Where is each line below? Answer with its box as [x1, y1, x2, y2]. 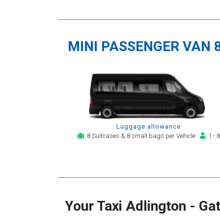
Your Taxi [65, 198, 126, 214]
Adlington [126, 198, 186, 214]
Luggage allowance [116, 123, 181, 131]
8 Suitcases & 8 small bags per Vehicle [83, 132, 200, 140]
